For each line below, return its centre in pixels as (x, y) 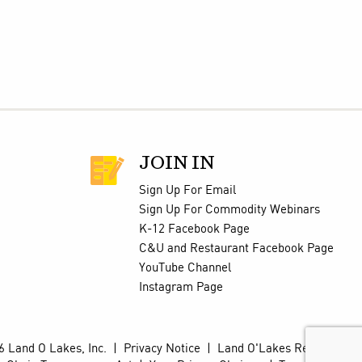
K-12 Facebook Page (194, 229)
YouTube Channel (185, 268)
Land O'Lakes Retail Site (284, 349)
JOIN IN (177, 163)
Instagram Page (181, 287)
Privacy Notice (162, 349)
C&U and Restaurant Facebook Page (236, 248)
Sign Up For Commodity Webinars (229, 210)
